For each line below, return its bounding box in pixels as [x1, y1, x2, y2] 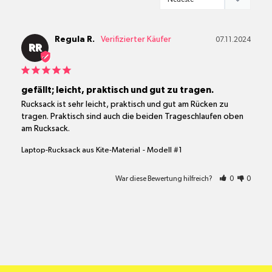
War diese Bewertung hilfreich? [115, 174, 214, 182]
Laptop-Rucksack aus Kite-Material [21, 146, 140, 154]
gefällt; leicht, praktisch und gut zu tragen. [21, 85, 214, 95]
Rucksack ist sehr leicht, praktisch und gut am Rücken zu [21, 100, 228, 109]
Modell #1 [147, 146, 182, 154]
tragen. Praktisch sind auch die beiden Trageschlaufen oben [21, 112, 243, 121]
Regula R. [55, 35, 95, 44]
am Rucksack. [21, 124, 70, 133]
